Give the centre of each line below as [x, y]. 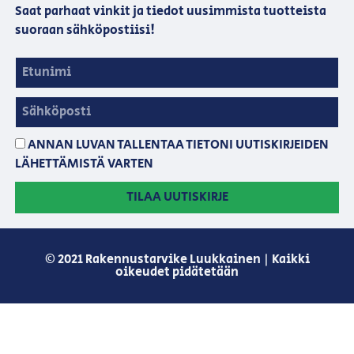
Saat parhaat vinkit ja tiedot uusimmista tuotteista [170, 11]
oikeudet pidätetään [177, 272]
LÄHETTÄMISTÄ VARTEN [84, 164]
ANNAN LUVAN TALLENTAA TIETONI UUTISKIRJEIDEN [178, 145]
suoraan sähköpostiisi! [85, 30]
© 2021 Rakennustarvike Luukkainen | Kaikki [177, 259]
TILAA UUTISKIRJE [177, 198]
